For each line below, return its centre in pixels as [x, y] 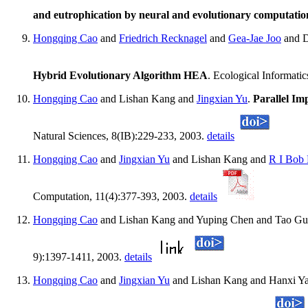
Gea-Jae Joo [255, 38]
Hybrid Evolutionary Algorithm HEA [120, 76]
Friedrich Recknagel [163, 38]
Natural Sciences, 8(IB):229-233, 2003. [120, 136]
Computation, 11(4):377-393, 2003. [111, 197]
